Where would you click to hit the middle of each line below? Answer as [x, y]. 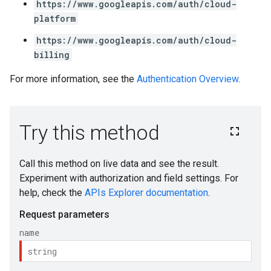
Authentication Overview [188, 79]
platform [55, 18]
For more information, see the [73, 79]
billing [52, 55]
